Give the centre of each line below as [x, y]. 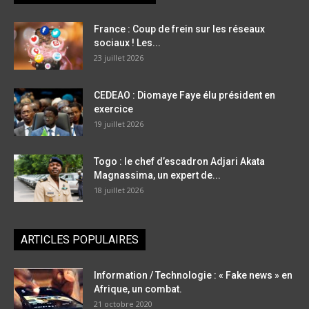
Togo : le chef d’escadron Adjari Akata [179, 162]
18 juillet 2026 [119, 190]
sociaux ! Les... [127, 43]
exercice [113, 109]
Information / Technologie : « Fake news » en [193, 276]
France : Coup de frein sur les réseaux [179, 29]
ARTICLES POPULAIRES [80, 240]
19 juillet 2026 [119, 124]
